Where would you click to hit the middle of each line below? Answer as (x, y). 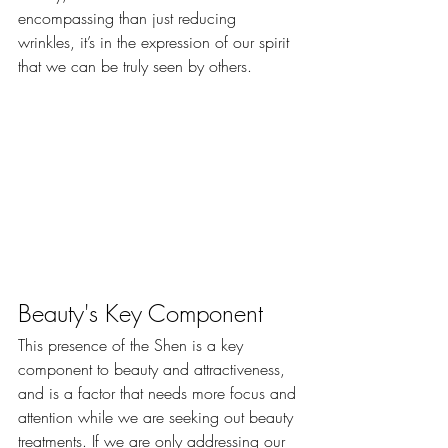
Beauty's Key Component (140, 313)
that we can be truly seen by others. (135, 65)
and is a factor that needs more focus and (159, 393)
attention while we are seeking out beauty (158, 417)
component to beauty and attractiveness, (154, 369)
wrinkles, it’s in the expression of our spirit (156, 41)
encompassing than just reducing (129, 17)
